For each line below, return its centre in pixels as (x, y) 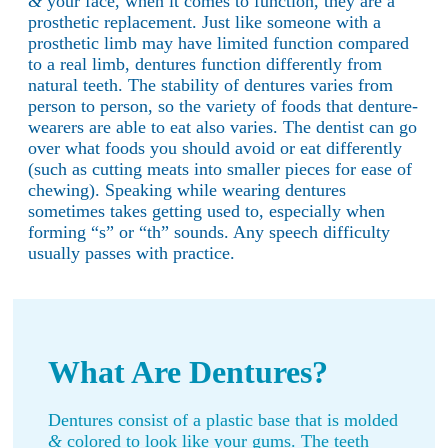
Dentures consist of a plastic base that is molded (223, 419)
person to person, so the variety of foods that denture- (223, 105)
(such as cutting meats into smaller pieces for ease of (220, 168)
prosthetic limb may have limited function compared (218, 42)
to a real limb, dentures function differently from (205, 63)
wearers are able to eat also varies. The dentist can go (222, 126)
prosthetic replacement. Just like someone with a (204, 21)
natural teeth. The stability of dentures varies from (210, 84)
